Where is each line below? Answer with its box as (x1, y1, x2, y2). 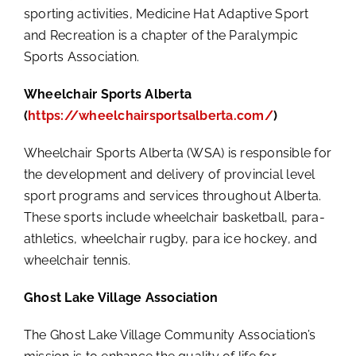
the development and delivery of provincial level (23, 166, 315, 182)
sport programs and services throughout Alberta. (23, 188, 322, 203)
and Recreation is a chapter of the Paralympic (23, 27, 298, 43)
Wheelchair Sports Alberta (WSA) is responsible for (23, 145, 331, 161)
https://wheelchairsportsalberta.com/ (28, 107, 273, 123)
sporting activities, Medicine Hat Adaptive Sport (23, 6, 309, 21)
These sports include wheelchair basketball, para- (23, 209, 325, 225)
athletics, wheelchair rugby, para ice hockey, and (23, 230, 317, 246)
